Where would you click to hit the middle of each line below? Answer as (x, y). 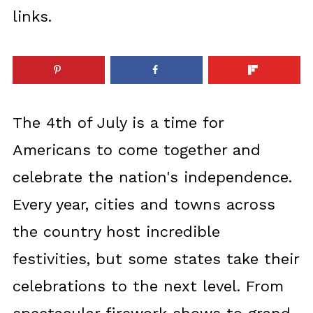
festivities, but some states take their (155, 259)
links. (32, 16)
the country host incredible (116, 232)
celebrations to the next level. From (148, 286)
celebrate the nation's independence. (152, 177)
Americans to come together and (136, 150)
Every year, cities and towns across (144, 205)
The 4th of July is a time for (118, 123)
